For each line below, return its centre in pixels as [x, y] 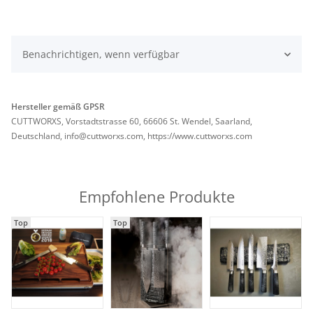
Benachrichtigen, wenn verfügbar [101, 54]
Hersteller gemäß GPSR [58, 107]
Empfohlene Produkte [156, 196]
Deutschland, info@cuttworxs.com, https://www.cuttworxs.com [132, 136]
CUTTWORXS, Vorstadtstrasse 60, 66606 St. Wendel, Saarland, [132, 121]
